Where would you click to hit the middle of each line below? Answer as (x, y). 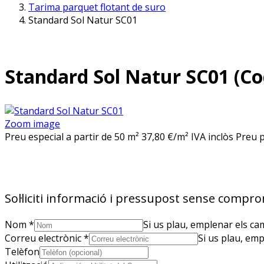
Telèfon (22, 252)
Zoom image (32, 124)
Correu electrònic (43, 238)
